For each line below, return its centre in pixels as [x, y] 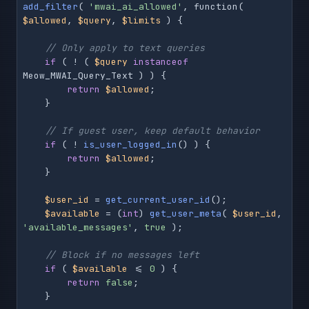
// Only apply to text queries [125, 48]
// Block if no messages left [122, 255]
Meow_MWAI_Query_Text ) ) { [94, 76]
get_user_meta [186, 214]
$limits [141, 21]
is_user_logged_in [130, 145]
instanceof [161, 62]
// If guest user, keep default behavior [152, 131]
